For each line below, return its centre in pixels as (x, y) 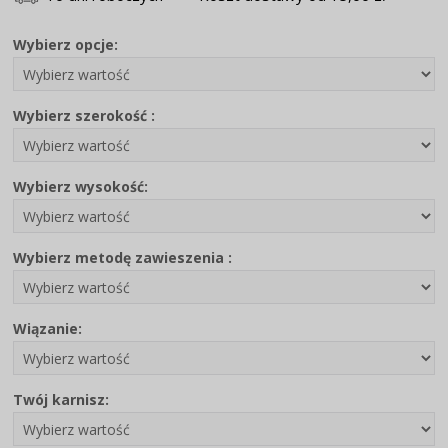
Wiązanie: (48, 328)
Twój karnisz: (61, 399)
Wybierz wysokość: (81, 186)
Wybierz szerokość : (84, 115)
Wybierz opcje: (66, 44)
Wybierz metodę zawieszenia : (123, 257)
